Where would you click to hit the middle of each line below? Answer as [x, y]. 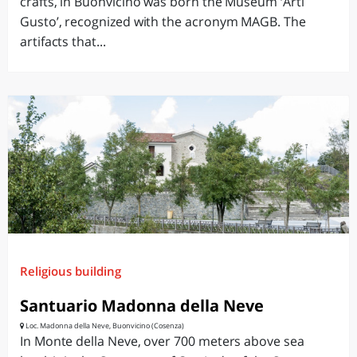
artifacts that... [63, 41]
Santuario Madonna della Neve [142, 306]
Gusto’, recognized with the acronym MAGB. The [163, 22]
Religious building [71, 271]
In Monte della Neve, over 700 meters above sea [162, 341]
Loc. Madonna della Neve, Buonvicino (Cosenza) [104, 326]
